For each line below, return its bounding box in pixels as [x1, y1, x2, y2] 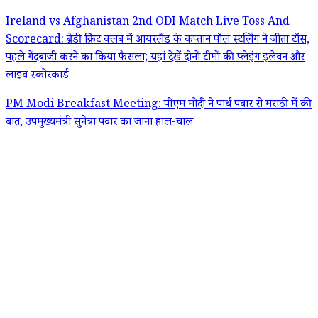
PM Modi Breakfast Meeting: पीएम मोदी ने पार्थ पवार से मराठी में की [6, 97, 312, 115]
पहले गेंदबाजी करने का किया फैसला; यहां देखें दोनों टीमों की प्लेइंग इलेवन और [6, 50, 305, 68]
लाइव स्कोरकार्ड [6, 67, 69, 86]
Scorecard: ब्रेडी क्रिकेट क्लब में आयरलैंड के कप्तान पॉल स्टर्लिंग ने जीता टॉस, [6, 32, 309, 50]
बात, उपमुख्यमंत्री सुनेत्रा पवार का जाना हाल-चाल [6, 114, 193, 133]
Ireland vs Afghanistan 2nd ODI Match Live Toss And [6, 14, 290, 33]
